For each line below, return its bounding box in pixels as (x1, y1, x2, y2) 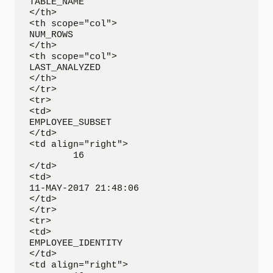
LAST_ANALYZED (29, 63, 101, 73)
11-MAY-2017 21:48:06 (29, 183, 139, 194)
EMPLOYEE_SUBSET (29, 118, 112, 128)
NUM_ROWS (29, 30, 73, 40)
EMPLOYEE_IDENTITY (29, 238, 122, 249)
